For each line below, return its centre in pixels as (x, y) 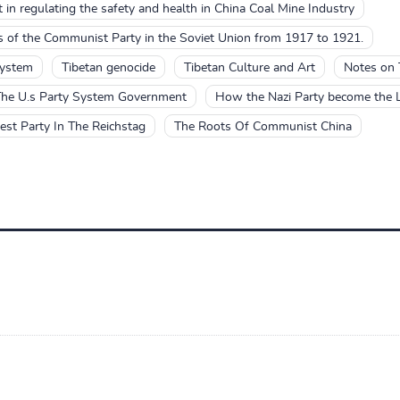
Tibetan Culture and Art (249, 67)
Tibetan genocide (108, 67)
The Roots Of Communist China (262, 126)
